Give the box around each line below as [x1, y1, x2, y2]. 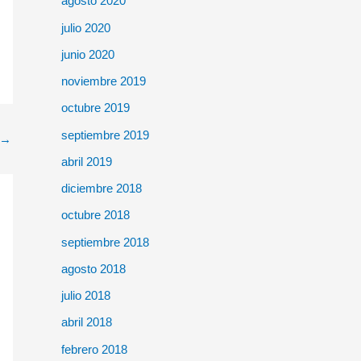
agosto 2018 [61, 261, 126, 276]
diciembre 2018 [61, 181, 142, 196]
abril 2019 [61, 154, 112, 168]
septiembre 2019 [61, 127, 149, 142]
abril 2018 [61, 315, 112, 330]
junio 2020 [61, 47, 114, 61]
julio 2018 [61, 288, 110, 303]
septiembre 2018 [61, 234, 149, 249]
